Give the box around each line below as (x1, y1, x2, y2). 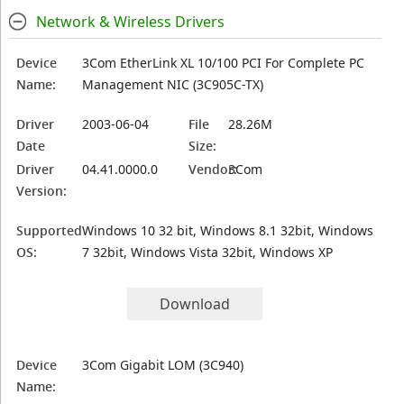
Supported (16, 222, 83, 239)
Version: (16, 182, 68, 199)
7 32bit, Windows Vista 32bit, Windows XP (82, 243, 334, 261)
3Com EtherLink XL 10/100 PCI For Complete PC (82, 54, 365, 71)
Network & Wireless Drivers (35, 12, 225, 32)
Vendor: (188, 161, 238, 178)
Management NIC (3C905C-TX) (82, 76, 264, 93)
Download (160, 294, 231, 314)
